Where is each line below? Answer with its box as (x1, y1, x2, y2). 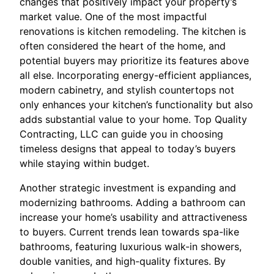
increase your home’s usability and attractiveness (20, 211, 247, 224)
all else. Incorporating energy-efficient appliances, (20, 69, 251, 82)
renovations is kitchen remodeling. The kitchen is (20, 25, 246, 38)
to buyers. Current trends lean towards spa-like (20, 226, 239, 239)
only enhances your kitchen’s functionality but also (20, 98, 253, 111)
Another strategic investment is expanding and (20, 182, 236, 194)
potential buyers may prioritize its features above (20, 54, 249, 67)
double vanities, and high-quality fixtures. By (20, 255, 226, 268)
